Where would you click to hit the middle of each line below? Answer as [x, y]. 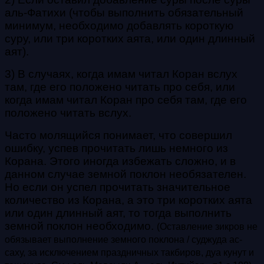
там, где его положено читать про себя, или [120, 87]
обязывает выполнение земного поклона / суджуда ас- [123, 239]
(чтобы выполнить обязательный [156, 12]
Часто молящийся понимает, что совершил [118, 135]
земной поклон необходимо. [81, 226]
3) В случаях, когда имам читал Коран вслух [121, 74]
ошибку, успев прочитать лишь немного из [116, 148]
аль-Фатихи [37, 12]
